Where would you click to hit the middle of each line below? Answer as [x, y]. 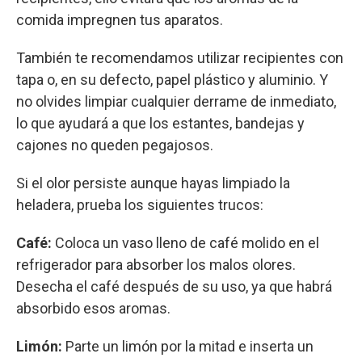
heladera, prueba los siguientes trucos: [140, 205]
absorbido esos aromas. [93, 309]
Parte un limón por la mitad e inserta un [188, 347]
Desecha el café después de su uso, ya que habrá [174, 287]
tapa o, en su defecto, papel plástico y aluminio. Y [172, 80]
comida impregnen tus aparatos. [120, 20]
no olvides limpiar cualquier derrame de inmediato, [176, 102]
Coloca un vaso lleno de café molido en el [187, 243]
